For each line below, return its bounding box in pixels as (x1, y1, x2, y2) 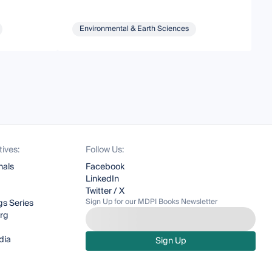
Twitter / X (86, 184, 125, 199)
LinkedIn (86, 172, 120, 186)
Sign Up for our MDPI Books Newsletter (86, 195, 218, 208)
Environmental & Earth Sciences (80, 22, 189, 35)
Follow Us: (86, 143, 124, 157)
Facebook (86, 160, 125, 174)
